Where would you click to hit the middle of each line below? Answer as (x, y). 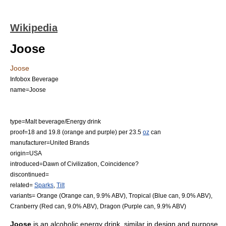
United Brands (70, 143)
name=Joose (28, 90)
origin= (20, 153)
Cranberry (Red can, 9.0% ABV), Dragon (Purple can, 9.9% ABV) (98, 206)
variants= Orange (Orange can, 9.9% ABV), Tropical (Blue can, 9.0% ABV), (111, 195)
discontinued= (30, 174)
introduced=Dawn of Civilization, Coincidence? (74, 164)
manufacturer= (30, 143)
